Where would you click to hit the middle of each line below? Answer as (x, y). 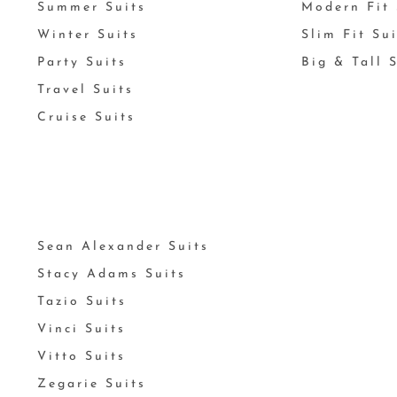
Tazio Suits (82, 302)
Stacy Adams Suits (111, 274)
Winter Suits (87, 35)
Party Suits (82, 62)
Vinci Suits (81, 329)
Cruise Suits (86, 117)
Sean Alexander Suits (123, 247)
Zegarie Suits (91, 384)
